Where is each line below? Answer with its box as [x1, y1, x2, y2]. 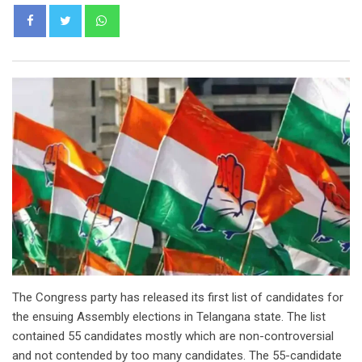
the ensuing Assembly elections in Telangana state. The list [12, 309, 326, 324]
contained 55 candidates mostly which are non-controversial [12, 328, 334, 343]
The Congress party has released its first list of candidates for [12, 289, 343, 305]
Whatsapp [116, 6, 170, 21]
